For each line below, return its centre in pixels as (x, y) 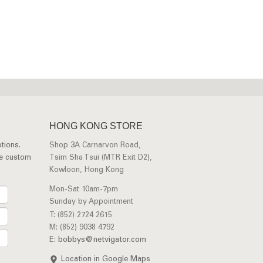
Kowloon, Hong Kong (86, 170)
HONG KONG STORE (96, 126)
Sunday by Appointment (91, 202)
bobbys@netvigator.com (102, 240)
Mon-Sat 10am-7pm (83, 190)
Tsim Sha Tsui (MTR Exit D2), (100, 158)
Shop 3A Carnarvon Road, (95, 146)
